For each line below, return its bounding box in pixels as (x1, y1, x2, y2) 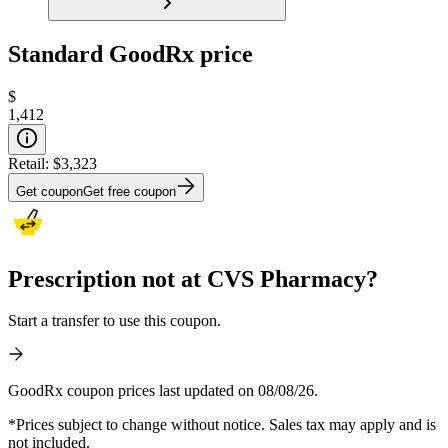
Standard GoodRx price (8, 40, 253, 67)
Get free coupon (83, 183, 176, 199)
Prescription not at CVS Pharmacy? (8, 265, 378, 292)
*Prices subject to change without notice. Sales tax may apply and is (8, 416, 436, 434)
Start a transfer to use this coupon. (8, 312, 221, 330)
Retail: (8, 154, 53, 172)
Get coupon (16, 183, 83, 199)
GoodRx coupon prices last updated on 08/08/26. (8, 382, 318, 400)
